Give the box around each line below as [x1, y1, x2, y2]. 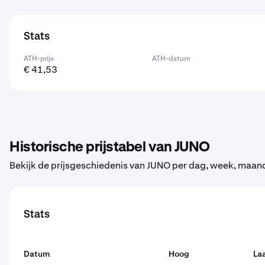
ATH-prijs [24, 54, 54, 63]
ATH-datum [152, 54, 191, 63]
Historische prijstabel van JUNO [9, 140, 210, 154]
